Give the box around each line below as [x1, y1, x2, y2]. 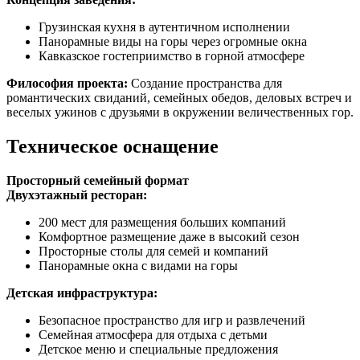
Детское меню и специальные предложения [39, 342, 278, 357]
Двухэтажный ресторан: [6, 188, 147, 202]
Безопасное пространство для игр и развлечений [39, 313, 305, 328]
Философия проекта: [6, 76, 128, 91]
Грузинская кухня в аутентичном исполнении [39, 20, 290, 35]
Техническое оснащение [6, 136, 219, 157]
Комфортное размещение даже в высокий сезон [39, 230, 300, 244]
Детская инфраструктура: [6, 286, 157, 301]
